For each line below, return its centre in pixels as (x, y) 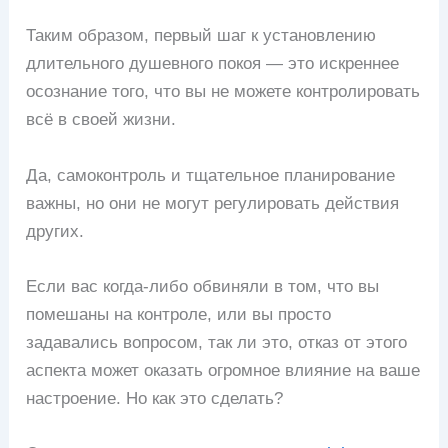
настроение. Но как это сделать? (155, 398)
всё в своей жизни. (101, 120)
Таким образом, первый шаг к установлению (201, 36)
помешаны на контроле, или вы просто (179, 314)
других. (55, 231)
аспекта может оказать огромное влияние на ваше (223, 370)
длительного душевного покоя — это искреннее (213, 64)
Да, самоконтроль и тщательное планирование (211, 175)
